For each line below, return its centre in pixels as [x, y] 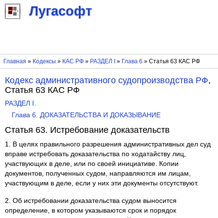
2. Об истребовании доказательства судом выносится [91, 201]
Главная [15, 62]
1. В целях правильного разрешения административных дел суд [108, 145]
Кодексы [44, 62]
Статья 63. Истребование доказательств [88, 130]
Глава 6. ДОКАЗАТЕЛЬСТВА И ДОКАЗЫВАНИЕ [86, 115]
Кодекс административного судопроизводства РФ [107, 80]
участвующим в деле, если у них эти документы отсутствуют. [102, 183]
